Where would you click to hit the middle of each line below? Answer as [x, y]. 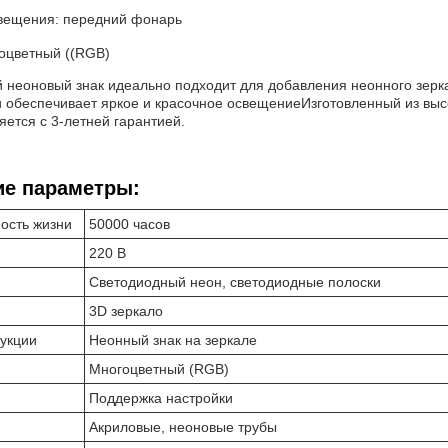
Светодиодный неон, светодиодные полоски [235, 282]
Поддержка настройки [161, 398]
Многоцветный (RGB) [159, 369]
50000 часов [129, 224]
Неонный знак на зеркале [173, 340]
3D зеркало [126, 311]
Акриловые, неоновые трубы [183, 427]
